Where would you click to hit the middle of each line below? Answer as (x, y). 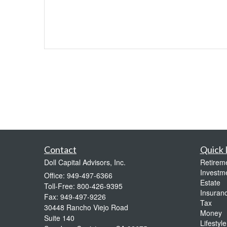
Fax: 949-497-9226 (75, 197)
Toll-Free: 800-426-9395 (83, 186)
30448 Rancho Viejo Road (86, 207)
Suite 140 (59, 218)
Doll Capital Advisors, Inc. (85, 162)
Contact (60, 149)
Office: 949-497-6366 (78, 175)
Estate (210, 182)
